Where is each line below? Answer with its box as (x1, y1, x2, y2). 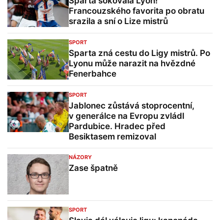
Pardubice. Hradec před (69, 121, 165, 132)
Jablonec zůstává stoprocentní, (69, 101, 194, 111)
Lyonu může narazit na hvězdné (69, 58, 195, 69)
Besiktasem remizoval (69, 132, 156, 142)
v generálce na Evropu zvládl (69, 111, 184, 121)
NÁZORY (69, 154, 92, 161)
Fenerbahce (69, 69, 116, 79)
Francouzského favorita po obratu (69, 6, 204, 16)
